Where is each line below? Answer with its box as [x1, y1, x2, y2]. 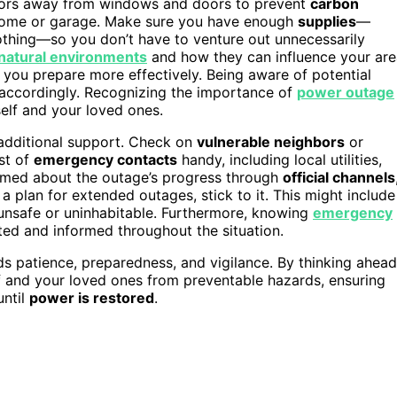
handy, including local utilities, [177, 150, 382, 168]
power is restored [29, 288, 154, 307]
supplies [298, 12, 356, 30]
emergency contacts [34, 150, 177, 168]
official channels [283, 167, 395, 186]
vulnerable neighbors [197, 132, 345, 151]
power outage [297, 82, 394, 101]
